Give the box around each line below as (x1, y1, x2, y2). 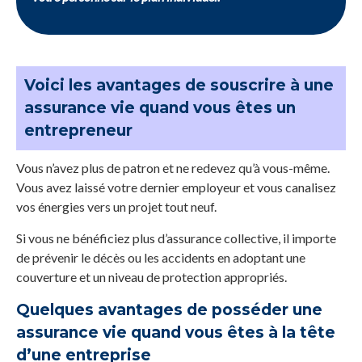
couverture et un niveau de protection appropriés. (16, 269, 287, 285)
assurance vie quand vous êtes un (24, 99, 296, 118)
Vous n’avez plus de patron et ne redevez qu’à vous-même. (16, 160, 330, 176)
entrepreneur (24, 121, 133, 141)
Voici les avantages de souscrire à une (24, 76, 334, 95)
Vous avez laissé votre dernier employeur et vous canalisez (16, 179, 336, 196)
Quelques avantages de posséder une (16, 301, 322, 320)
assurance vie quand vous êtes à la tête (16, 323, 335, 343)
